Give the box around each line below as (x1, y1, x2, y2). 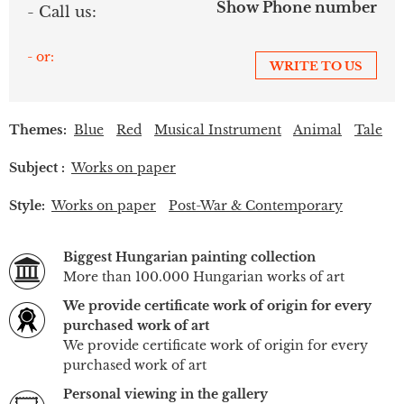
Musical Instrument (154, 122, 281, 139)
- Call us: (27, 3, 96, 23)
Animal (293, 122, 342, 139)
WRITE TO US (270, 59, 363, 75)
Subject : (9, 160, 65, 177)
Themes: (9, 122, 67, 139)
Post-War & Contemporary (169, 197, 343, 215)
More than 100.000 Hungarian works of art (63, 269, 344, 286)
